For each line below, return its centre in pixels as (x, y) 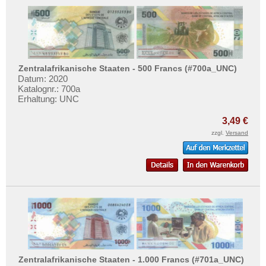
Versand (237, 133)
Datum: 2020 (43, 79)
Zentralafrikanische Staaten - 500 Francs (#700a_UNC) (128, 69)
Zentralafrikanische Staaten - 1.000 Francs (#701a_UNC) (132, 259)
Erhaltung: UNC (48, 99)
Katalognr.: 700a (49, 89)
